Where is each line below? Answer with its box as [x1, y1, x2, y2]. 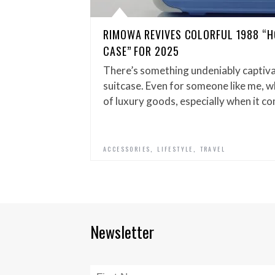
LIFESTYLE [157, 144, 193, 153]
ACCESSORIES [103, 144, 151, 153]
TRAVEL [199, 144, 226, 153]
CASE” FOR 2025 [103, 43, 179, 59]
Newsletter [90, 220, 154, 243]
